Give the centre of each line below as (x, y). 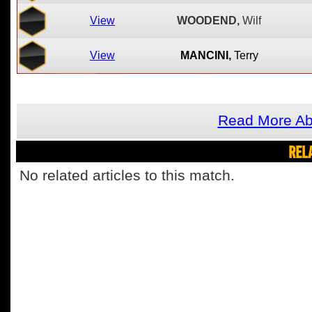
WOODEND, (208, 21)
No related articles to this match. (127, 175)
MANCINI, (205, 55)
